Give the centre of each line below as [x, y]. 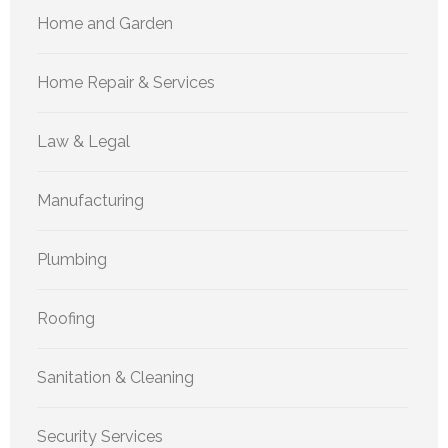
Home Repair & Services [126, 82]
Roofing [66, 318]
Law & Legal [83, 141]
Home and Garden [105, 23]
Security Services [100, 436]
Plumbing [72, 259]
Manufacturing [90, 200]
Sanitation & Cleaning [115, 377]
